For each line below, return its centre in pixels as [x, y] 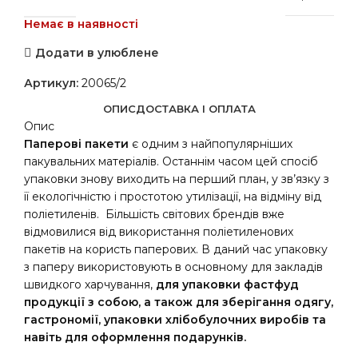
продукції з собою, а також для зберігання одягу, [179, 302]
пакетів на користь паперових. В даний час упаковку [176, 249]
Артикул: [53, 83]
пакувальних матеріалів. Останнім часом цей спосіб [171, 161]
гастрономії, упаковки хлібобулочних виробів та [175, 320]
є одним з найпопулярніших [211, 144]
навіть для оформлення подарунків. [135, 337]
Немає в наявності [81, 24]
